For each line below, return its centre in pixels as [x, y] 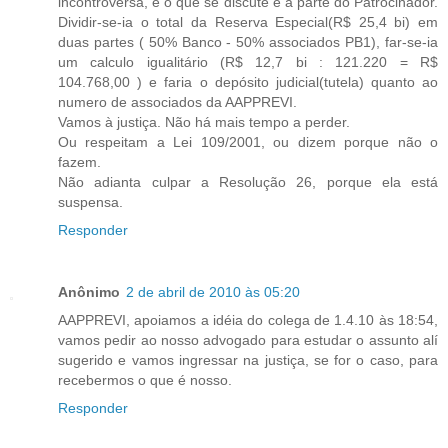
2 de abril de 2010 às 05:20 [213, 291]
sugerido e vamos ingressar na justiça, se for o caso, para [248, 359]
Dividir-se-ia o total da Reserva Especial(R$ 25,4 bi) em [248, 21]
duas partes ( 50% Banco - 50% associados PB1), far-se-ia [248, 41]
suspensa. [90, 201]
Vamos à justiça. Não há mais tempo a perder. [204, 121]
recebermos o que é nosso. [145, 379]
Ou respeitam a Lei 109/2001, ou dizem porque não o [248, 141]
